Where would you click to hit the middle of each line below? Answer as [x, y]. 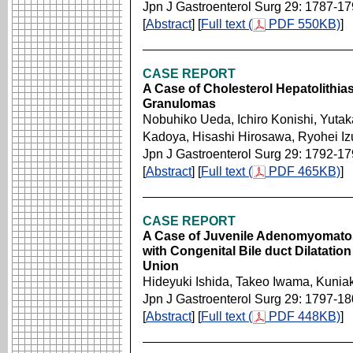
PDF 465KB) [303, 171]
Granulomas [179, 104]
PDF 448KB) [303, 316]
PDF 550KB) [303, 24]
